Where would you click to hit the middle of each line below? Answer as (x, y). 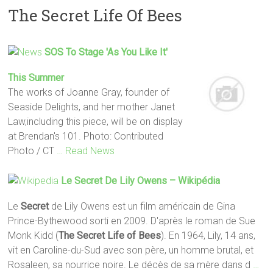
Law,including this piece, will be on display (96, 121)
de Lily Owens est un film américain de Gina (142, 206)
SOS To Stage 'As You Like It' (106, 52)
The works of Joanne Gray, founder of (89, 92)
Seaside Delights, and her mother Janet (92, 107)
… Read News (86, 151)
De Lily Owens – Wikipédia (161, 180)
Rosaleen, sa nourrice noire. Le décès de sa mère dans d (131, 264)
